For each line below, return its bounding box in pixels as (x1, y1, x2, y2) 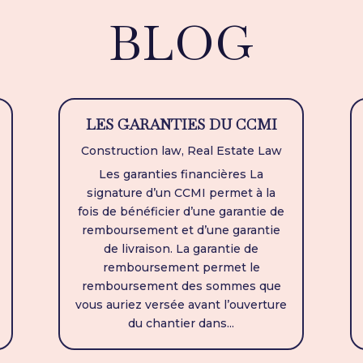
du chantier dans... (128, 316, 235, 331)
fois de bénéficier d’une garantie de (78, 204, 285, 220)
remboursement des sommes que (81, 279, 281, 294)
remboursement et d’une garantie (82, 223, 281, 238)
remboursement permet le (102, 260, 260, 275)
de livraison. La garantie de (104, 241, 259, 257)
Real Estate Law (186, 143, 282, 159)
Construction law (80, 143, 181, 159)
